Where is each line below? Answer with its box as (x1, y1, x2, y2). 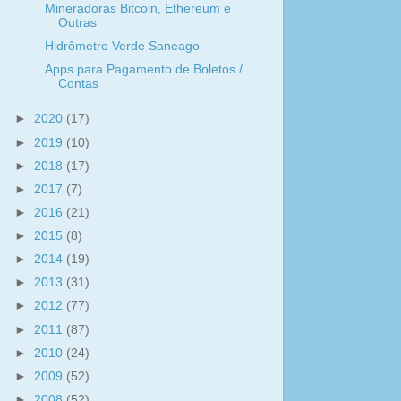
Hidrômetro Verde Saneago (44, 38, 200, 53)
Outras (57, 15, 97, 30)
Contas (57, 76, 98, 90)
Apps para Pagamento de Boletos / (44, 62, 243, 76)
